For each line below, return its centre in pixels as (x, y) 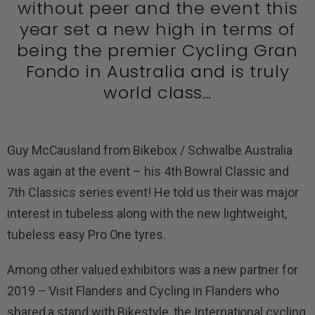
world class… (157, 93)
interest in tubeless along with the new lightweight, (147, 214)
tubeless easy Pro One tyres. (86, 235)
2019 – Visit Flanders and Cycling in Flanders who (143, 291)
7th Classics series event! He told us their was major (153, 193)
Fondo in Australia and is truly (157, 72)
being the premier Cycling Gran (157, 51)
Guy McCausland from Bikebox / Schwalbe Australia (150, 150)
